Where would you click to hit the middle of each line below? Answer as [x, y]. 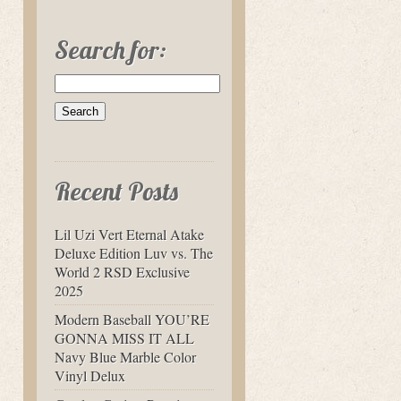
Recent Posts [116, 191]
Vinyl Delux [90, 375]
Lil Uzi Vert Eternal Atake [129, 234]
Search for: [111, 50]
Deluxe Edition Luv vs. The [134, 253]
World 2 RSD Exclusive [122, 272]
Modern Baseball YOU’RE [132, 319]
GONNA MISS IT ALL [124, 338]
